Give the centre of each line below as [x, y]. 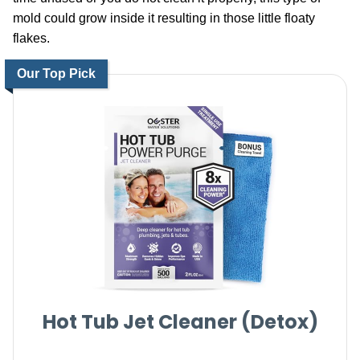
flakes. [31, 38]
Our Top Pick [56, 74]
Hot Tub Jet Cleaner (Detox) [180, 322]
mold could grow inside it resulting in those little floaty [164, 18]
